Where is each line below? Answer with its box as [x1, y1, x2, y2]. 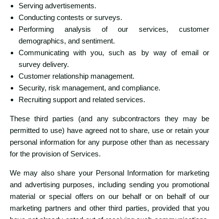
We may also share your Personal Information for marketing [10, 169, 209, 177]
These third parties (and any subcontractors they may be [10, 114, 209, 123]
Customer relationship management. [19, 72, 134, 81]
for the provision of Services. [10, 150, 101, 158]
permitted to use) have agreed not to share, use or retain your [10, 126, 209, 135]
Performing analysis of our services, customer [19, 25, 209, 34]
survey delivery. [19, 60, 69, 69]
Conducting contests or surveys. [19, 13, 122, 22]
